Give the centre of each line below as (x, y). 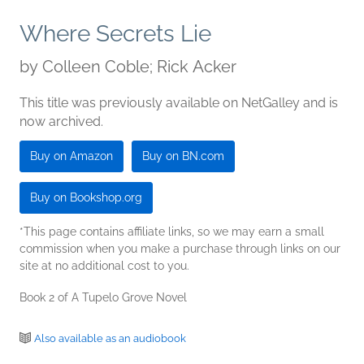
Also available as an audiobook (110, 339)
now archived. (61, 122)
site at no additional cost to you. (104, 266)
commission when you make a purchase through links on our (180, 249)
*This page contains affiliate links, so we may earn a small (172, 232)
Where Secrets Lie (115, 34)
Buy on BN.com (183, 156)
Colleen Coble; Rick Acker (139, 67)
